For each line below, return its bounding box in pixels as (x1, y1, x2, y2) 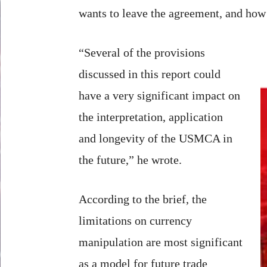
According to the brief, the (79, 192, 207, 206)
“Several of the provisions (79, 45, 205, 59)
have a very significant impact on (79, 88, 240, 102)
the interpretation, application (79, 110, 223, 123)
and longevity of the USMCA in (79, 131, 232, 145)
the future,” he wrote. (79, 153, 182, 166)
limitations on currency (79, 213, 192, 227)
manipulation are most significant (79, 235, 243, 249)
